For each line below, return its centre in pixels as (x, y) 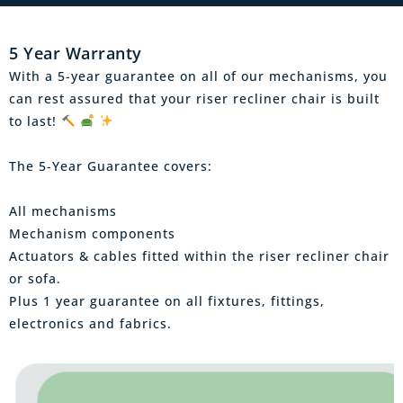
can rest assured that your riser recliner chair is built (194, 98)
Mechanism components (92, 233)
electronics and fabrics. (90, 323)
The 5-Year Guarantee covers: (111, 166)
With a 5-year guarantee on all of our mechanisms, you (198, 76)
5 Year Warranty (76, 53)
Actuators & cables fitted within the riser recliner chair (199, 255)
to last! (35, 121)
